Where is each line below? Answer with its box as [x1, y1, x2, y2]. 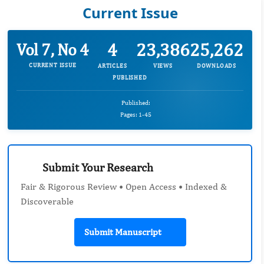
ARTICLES [97, 62, 127, 70]
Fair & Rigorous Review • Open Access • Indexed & [21, 181, 227, 193]
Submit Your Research [40, 160, 153, 174]
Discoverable [21, 196, 74, 207]
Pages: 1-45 [118, 111, 151, 118]
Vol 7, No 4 [16, 39, 89, 60]
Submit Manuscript [84, 226, 161, 238]
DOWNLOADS [196, 62, 237, 70]
